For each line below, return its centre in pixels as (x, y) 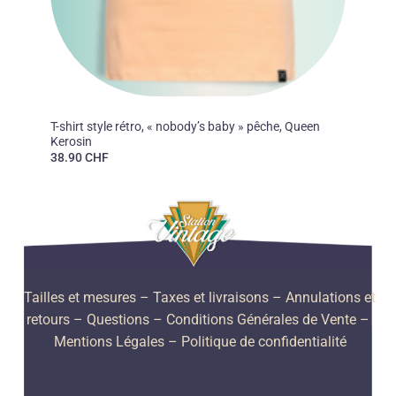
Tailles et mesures (80, 297)
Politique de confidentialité (263, 341)
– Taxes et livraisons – (209, 297)
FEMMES (70, 110)
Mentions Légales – (115, 341)
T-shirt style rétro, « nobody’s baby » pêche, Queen (185, 126)
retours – (55, 319)
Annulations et (331, 297)
